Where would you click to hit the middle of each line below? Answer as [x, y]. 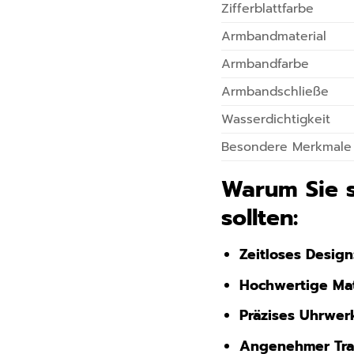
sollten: [260, 218]
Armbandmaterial [274, 37]
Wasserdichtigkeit [276, 120]
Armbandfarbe [265, 64]
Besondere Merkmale [287, 147]
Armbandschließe [275, 92]
